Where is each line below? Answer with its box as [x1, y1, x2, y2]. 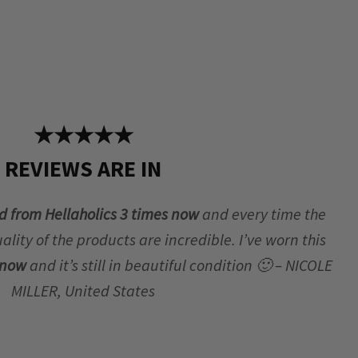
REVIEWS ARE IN [5, 153, 161, 183]
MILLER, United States [11, 280, 155, 300]
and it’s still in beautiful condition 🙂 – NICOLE [29, 254, 332, 275]
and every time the [199, 203, 326, 224]
